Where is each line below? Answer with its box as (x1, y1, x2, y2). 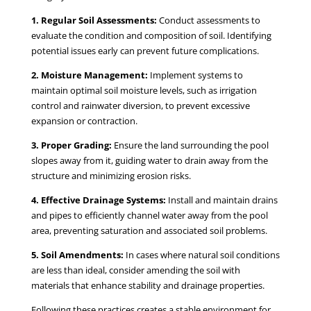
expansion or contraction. (31, 114, 137, 127)
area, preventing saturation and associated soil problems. (31, 224, 267, 237)
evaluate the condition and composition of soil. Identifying (31, 28, 271, 42)
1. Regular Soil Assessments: (31, 13, 159, 26)
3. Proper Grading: (31, 138, 114, 151)
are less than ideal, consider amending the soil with (31, 263, 240, 276)
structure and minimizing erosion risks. (31, 169, 191, 182)
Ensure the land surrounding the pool (113, 138, 269, 151)
